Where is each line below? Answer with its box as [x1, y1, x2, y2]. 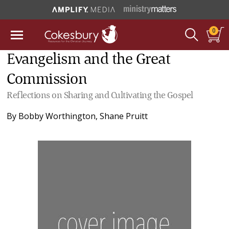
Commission [7, 72, 87, 87]
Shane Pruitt [100, 110, 148, 122]
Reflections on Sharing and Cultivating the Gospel [7, 91, 193, 100]
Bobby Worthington [18, 110, 96, 122]
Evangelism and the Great [7, 52, 171, 67]
